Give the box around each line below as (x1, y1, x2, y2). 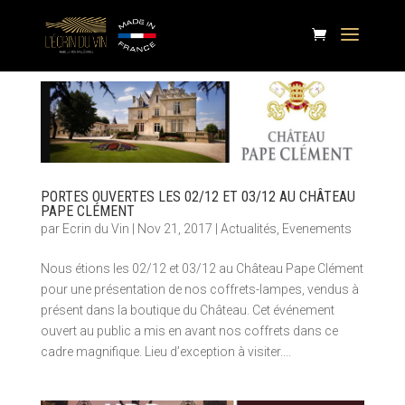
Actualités (220, 221, 277, 236)
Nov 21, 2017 (137, 221, 212, 236)
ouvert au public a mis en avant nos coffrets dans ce (40, 323, 338, 338)
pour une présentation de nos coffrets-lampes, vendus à (40, 281, 359, 297)
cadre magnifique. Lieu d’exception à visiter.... (40, 344, 291, 359)
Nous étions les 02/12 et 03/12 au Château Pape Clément (40, 260, 363, 276)
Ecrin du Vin (61, 221, 129, 236)
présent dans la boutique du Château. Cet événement (40, 302, 334, 317)
